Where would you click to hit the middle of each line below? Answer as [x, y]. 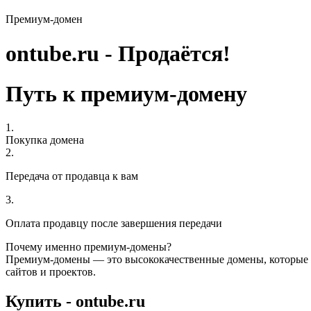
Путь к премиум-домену [126, 93]
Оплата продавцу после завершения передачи [114, 224]
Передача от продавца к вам [72, 176]
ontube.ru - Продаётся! [118, 53]
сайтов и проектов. [51, 272]
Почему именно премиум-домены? [89, 247]
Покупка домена [45, 140]
